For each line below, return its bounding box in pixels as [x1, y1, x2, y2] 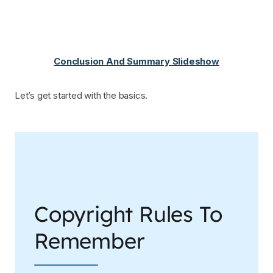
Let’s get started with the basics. [15, 89, 148, 101]
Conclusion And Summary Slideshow [54, 55, 219, 67]
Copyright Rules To [34, 200, 222, 227]
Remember [34, 227, 145, 254]
